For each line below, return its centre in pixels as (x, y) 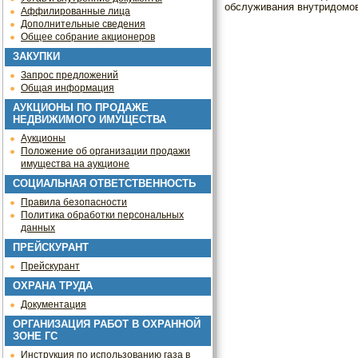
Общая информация (68, 88)
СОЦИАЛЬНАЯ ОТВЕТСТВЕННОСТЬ (104, 183)
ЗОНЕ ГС (35, 336)
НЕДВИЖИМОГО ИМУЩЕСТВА (89, 119)
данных (38, 228)
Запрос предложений (70, 75)
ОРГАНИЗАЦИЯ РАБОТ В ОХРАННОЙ (107, 324)
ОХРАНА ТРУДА (53, 286)
